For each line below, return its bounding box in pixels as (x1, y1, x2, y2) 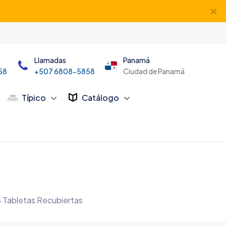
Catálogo (82, 92, 120, 103)
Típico (22, 92, 46, 103)
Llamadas (34, 55, 66, 65)
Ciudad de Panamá (123, 67, 185, 76)
